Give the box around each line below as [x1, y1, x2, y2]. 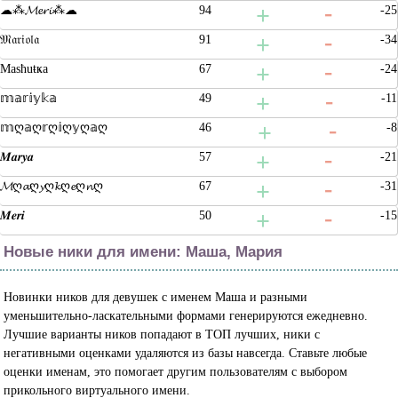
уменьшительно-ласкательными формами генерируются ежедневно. [4, 309, 369, 323]
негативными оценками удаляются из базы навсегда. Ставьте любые [4, 346, 368, 361]
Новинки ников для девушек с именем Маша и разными [4, 291, 308, 305]
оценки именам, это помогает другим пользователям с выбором [4, 365, 348, 379]
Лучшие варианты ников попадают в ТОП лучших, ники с [4, 328, 321, 342]
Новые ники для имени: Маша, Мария [4, 243, 283, 261]
